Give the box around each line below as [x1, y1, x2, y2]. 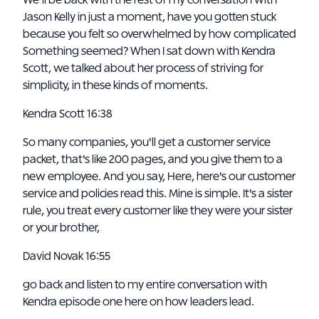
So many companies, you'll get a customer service [23, 137, 271, 148]
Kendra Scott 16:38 [23, 108, 114, 120]
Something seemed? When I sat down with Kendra [23, 46, 276, 57]
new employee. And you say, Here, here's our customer [23, 171, 296, 182]
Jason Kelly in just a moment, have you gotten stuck [23, 11, 276, 23]
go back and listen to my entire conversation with [23, 279, 267, 291]
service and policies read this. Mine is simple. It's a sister [23, 188, 293, 199]
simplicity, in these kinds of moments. [23, 80, 208, 91]
